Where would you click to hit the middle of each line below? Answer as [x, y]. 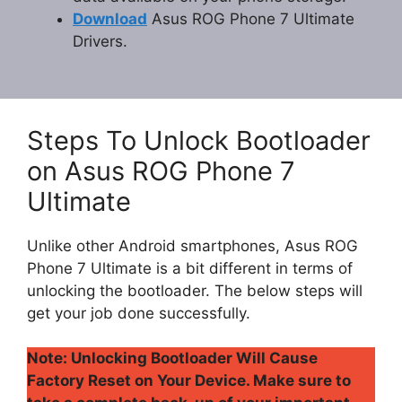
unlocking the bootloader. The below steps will [195, 290]
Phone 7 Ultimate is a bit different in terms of [190, 268]
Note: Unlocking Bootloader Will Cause [172, 358]
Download [110, 19]
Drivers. [100, 42]
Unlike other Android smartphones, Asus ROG [192, 245]
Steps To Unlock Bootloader [199, 140]
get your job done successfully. [139, 313]
